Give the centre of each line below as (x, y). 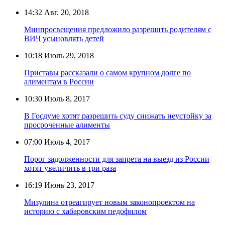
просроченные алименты (67, 125)
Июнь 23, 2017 (68, 185)
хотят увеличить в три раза (70, 168)
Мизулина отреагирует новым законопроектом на (109, 202)
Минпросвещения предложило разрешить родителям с (118, 29)
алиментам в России (59, 81)
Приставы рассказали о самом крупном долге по (107, 72)
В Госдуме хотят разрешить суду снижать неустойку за (118, 116)
